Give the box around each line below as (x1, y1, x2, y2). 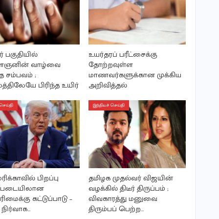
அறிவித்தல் (88, 79, 127, 91)
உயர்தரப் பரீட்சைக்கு (88, 48, 157, 61)
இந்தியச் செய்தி (92, 101, 125, 109)
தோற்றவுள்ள (88, 58, 133, 71)
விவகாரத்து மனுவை (88, 192, 157, 205)
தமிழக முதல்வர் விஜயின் (88, 172, 173, 184)
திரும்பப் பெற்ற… (88, 202, 144, 215)
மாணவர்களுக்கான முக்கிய (88, 68, 181, 81)
